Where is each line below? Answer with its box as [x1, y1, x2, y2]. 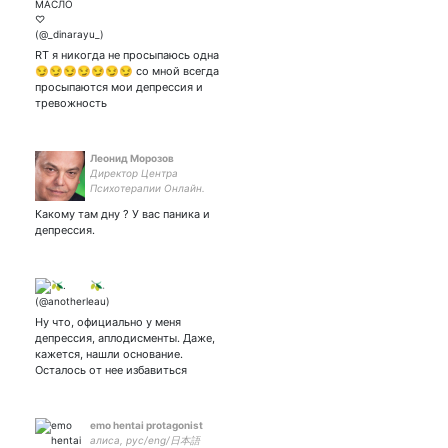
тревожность [35, 96, 107, 110]
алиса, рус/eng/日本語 [90, 434, 200, 446]
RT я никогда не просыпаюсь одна [35, 48, 219, 62]
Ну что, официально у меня [35, 315, 181, 329]
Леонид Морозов [90, 152, 174, 164]
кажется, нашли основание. [35, 347, 183, 361]
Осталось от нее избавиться [35, 363, 187, 377]
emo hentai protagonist [90, 419, 203, 431]
